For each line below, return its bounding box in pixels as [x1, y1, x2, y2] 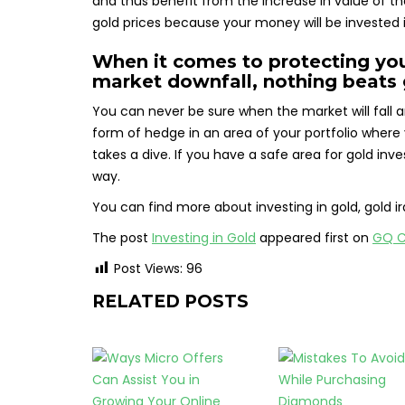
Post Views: [114, 259, 183, 278]
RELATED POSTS [92, 291, 249, 313]
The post [92, 229, 152, 248]
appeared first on [256, 229, 372, 248]
